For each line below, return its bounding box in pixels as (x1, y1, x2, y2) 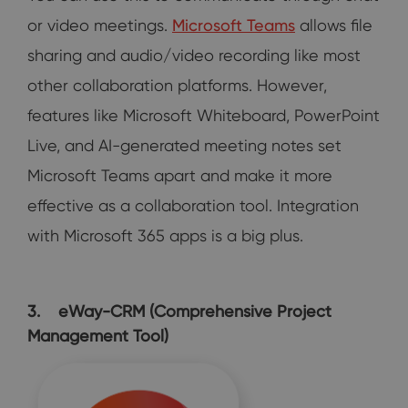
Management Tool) (27, 325, 168, 345)
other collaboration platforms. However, (27, 75, 327, 95)
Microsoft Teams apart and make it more (27, 165, 332, 185)
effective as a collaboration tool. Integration (27, 195, 359, 215)
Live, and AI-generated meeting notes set (27, 135, 342, 155)
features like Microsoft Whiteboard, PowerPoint (27, 105, 380, 125)
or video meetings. (27, 15, 172, 35)
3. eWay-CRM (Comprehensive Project (27, 301, 331, 321)
